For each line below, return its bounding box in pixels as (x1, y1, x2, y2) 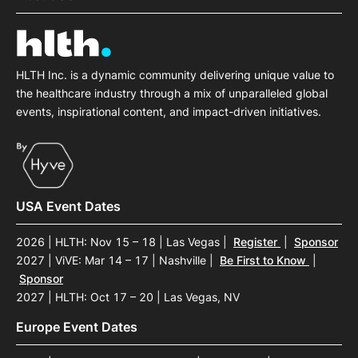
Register (233, 234, 280, 249)
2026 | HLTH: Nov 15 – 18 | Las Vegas (16, 234, 223, 249)
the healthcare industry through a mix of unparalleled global (16, 86, 328, 101)
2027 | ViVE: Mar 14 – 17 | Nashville (16, 253, 209, 267)
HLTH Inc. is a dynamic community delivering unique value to (16, 68, 334, 82)
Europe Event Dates (16, 319, 137, 336)
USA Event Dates (16, 197, 121, 214)
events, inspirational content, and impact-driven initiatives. (16, 105, 321, 119)
